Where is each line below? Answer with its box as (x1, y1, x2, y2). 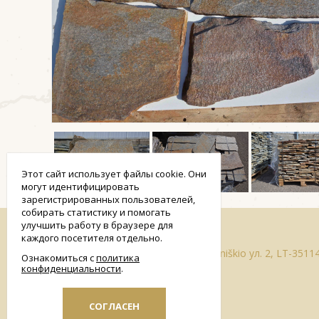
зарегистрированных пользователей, (21, 193, 195, 206)
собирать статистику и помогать (21, 206, 171, 219)
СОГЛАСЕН (88, 300, 140, 313)
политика (96, 251, 140, 264)
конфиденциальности (21, 262, 121, 275)
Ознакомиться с (21, 251, 96, 264)
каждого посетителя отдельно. (21, 231, 162, 244)
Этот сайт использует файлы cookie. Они (21, 167, 206, 180)
